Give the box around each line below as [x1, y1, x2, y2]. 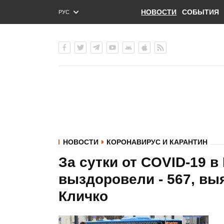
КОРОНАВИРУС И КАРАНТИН [106, 138, 207, 146]
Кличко [58, 188, 108, 204]
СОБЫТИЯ [181, 8, 219, 16]
